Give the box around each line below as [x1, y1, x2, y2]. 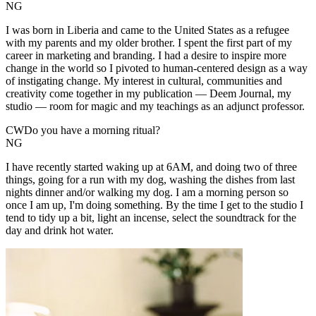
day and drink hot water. [6, 224, 114, 236]
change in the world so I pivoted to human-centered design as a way [6, 61, 308, 74]
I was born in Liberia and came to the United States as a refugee [6, 23, 289, 36]
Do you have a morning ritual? [24, 123, 160, 136]
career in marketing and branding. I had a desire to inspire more [6, 49, 286, 61]
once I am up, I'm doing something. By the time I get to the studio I [6, 198, 303, 211]
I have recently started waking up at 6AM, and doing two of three [6, 160, 297, 173]
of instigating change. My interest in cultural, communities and [6, 74, 282, 87]
